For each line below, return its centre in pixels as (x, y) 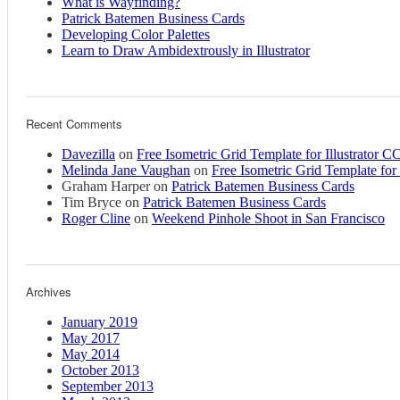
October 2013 (100, 371)
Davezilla (88, 154)
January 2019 (100, 322)
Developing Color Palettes (136, 35)
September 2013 (108, 387)
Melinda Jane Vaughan (126, 171)
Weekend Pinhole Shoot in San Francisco (268, 219)
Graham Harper (106, 187)
